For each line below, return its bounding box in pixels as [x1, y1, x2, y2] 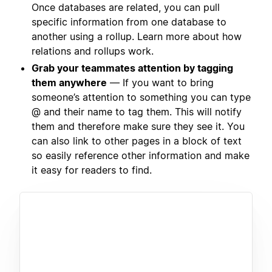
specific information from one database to [32, 16, 226, 29]
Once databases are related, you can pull [32, 1, 220, 14]
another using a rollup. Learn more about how [32, 30, 242, 43]
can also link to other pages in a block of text [32, 135, 242, 148]
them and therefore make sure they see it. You [32, 120, 245, 133]
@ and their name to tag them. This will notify [32, 106, 242, 118]
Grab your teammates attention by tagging [32, 62, 233, 75]
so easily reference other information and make [32, 149, 250, 162]
